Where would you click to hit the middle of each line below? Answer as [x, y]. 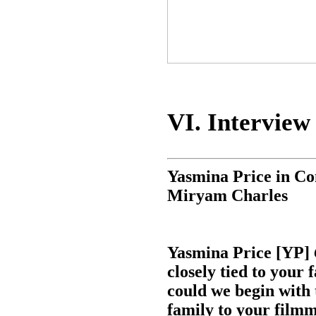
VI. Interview [238, 122]
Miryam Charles [227, 196]
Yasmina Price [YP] [240, 253]
